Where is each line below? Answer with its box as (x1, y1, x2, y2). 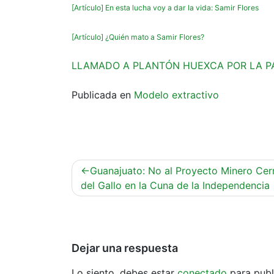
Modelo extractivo (134, 88, 219, 101)
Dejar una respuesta (72, 241, 178, 254)
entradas (71, 195, 135, 213)
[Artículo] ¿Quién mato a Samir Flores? (72, 32, 204, 42)
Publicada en (72, 88, 134, 101)
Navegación (71, 158, 156, 177)
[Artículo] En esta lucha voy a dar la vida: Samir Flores (72, 2, 259, 12)
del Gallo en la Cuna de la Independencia (81, 179, 270, 191)
